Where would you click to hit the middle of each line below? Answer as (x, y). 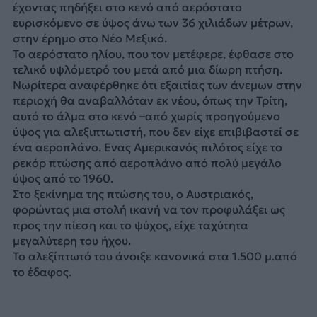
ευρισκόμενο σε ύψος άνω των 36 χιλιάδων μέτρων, (152, 22)
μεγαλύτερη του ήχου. (71, 240)
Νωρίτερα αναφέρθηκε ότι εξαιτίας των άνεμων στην (157, 85)
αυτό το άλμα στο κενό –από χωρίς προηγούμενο (146, 116)
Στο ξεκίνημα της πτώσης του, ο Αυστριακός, (133, 194)
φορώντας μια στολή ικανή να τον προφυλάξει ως (149, 209)
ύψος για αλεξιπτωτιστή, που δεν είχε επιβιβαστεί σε (155, 131)
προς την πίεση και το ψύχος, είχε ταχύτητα (130, 225)
